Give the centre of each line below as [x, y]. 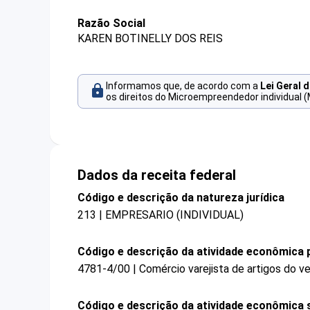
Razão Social [111, 23]
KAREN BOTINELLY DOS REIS [150, 39]
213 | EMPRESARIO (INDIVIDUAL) [161, 215]
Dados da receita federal [157, 175]
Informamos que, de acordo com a [183, 86]
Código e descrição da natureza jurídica [181, 197]
